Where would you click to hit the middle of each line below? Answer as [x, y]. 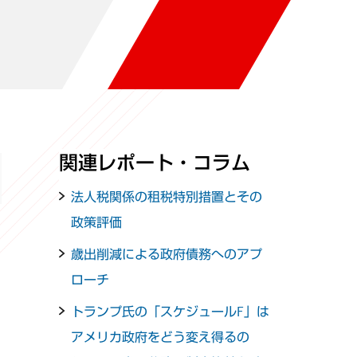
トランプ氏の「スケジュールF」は [171, 312]
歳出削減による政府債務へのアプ [167, 254]
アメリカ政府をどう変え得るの [161, 337]
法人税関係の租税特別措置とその [167, 197]
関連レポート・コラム [155, 163]
